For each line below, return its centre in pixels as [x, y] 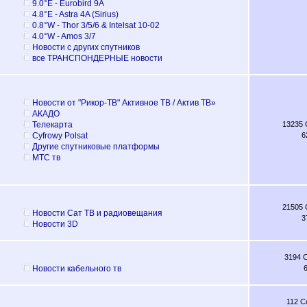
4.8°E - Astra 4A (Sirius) [75, 14]
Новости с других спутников [86, 47]
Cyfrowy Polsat [60, 135]
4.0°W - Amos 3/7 [64, 36]
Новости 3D [55, 224]
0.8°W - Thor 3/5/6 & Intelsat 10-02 [96, 25]
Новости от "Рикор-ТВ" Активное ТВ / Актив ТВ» [124, 102]
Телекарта [52, 124]
